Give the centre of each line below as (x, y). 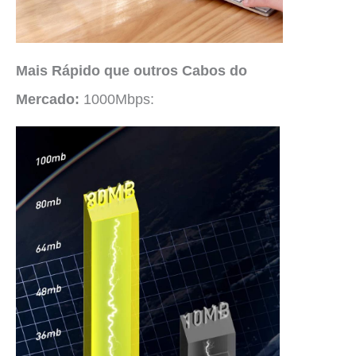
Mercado (45, 99)
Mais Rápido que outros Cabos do (132, 70)
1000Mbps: (119, 99)
